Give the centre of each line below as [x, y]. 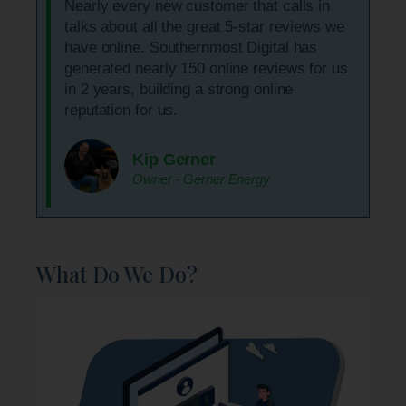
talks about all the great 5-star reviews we [204, 26]
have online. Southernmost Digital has [191, 47]
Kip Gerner [174, 159]
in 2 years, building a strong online [179, 89]
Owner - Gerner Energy [201, 179]
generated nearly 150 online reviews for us [206, 68]
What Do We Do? [117, 273]
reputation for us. [121, 110]
